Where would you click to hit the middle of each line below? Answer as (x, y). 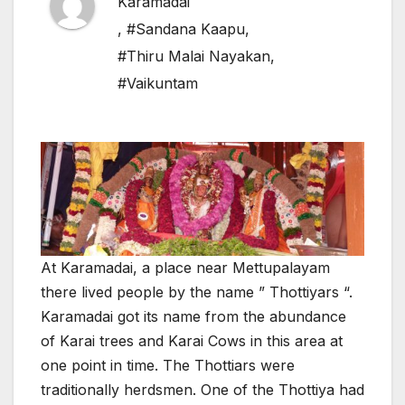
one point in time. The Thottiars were (168, 366)
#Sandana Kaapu (186, 29)
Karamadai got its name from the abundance (193, 317)
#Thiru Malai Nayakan (194, 57)
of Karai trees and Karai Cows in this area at (192, 341)
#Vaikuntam (158, 84)
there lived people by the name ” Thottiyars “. (197, 292)
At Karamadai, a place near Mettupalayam (185, 268)
